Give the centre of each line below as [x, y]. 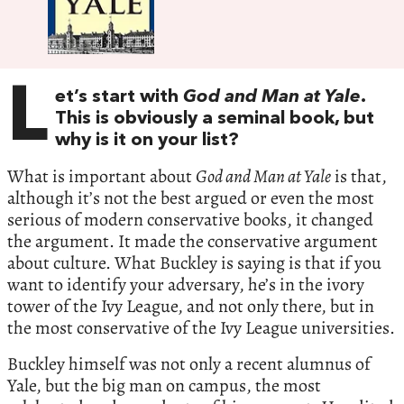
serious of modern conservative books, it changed [190, 219]
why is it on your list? [147, 140]
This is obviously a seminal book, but [215, 119]
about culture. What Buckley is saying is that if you [194, 262]
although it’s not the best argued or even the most [191, 197]
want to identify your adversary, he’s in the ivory [186, 284]
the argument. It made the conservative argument [193, 241]
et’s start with [119, 97]
